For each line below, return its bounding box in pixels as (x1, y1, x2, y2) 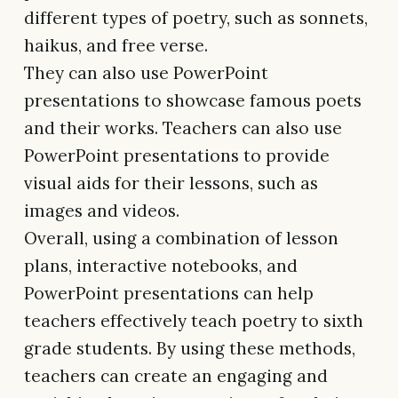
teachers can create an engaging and (24, 364, 328, 386)
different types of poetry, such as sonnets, (24, 6, 368, 28)
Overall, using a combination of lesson (24, 227, 338, 249)
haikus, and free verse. (24, 34, 208, 56)
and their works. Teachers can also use (24, 116, 342, 139)
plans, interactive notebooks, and (24, 254, 298, 276)
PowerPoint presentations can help (24, 282, 314, 304)
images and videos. (24, 199, 179, 221)
